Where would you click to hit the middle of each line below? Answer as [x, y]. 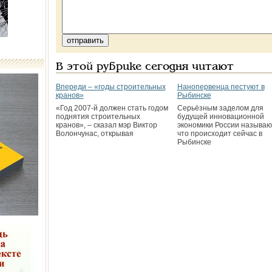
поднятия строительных [98, 117]
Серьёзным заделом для [220, 108]
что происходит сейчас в [219, 134]
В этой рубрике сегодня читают [144, 67]
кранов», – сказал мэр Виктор [106, 125]
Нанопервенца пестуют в [221, 87]
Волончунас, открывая [94, 134]
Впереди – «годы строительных [110, 87]
